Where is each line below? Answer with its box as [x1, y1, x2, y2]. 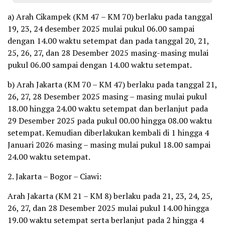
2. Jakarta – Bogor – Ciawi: [8, 170, 101, 182]
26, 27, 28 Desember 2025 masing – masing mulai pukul [8, 90, 207, 102]
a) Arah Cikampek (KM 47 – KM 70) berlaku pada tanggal [8, 11, 212, 22]
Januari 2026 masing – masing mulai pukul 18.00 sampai [8, 139, 210, 150]
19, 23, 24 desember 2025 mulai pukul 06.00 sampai [8, 23, 194, 34]
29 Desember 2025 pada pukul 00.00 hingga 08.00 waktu [8, 115, 212, 126]
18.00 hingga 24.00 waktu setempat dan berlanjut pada [8, 102, 208, 114]
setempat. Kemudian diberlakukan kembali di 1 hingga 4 [8, 127, 209, 138]
